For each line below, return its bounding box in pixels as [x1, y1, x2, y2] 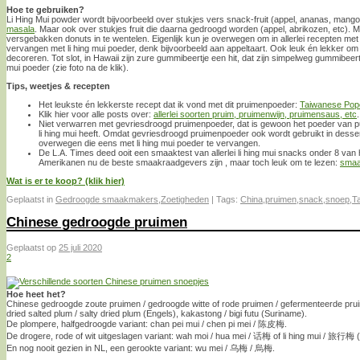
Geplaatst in [6, 194, 53, 204]
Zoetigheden [161, 194, 209, 204]
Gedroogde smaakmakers [55, 194, 158, 204]
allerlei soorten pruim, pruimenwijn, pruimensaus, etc [153, 108, 357, 119]
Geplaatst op [6, 243, 59, 253]
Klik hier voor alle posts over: [39, 108, 153, 119]
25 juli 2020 [59, 243, 102, 253]
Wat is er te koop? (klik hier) [6, 175, 125, 186]
